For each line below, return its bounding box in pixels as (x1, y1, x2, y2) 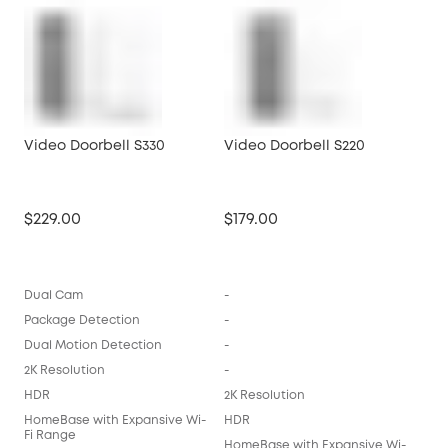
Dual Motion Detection (24, 340, 162, 352)
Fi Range (24, 430, 76, 442)
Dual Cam (24, 290, 83, 302)
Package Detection (24, 315, 140, 327)
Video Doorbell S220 (224, 140, 365, 153)
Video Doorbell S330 (24, 140, 165, 153)
